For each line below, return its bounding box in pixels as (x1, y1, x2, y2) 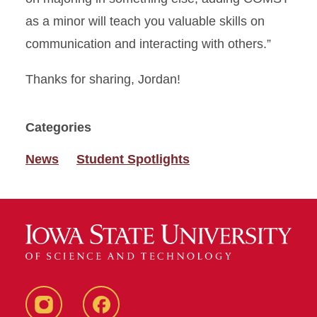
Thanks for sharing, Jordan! (25, 72, 180, 86)
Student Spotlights (76, 152, 190, 166)
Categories (25, 120, 91, 134)
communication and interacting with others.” (25, 37, 271, 51)
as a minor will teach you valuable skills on (25, 14, 265, 28)
